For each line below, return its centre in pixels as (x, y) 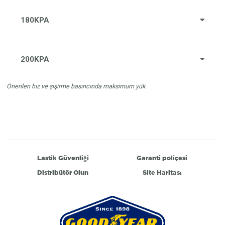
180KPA (35, 20)
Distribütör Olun (63, 172)
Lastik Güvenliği (63, 158)
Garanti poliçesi (162, 158)
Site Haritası (162, 172)
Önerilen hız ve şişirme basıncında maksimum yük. (77, 86)
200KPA (35, 59)
